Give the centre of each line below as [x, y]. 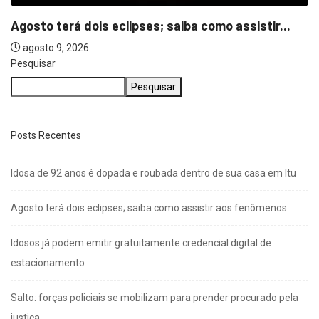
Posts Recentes [46, 136]
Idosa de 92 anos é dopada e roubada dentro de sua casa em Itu [153, 173]
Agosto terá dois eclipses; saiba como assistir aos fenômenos [149, 208]
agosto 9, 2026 [55, 48]
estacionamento [48, 263]
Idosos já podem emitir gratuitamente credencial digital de [141, 243]
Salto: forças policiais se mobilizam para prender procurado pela [155, 298]
